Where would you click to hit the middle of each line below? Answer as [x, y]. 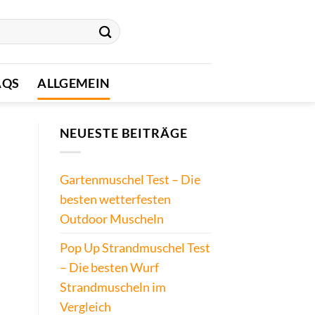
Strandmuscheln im [112, 287]
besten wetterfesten [115, 199]
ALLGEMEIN [74, 83]
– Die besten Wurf [109, 268]
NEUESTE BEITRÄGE [123, 133]
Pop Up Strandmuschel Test [135, 248]
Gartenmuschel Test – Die [130, 180]
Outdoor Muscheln [111, 219]
